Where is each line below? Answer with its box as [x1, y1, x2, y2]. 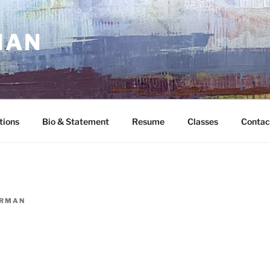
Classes [187, 116, 218, 127]
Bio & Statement [42, 116, 109, 127]
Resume [131, 116, 165, 127]
